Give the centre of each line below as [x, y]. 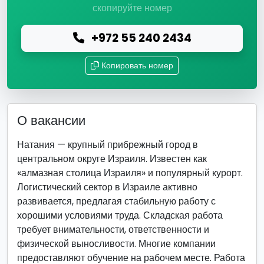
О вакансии [51, 121]
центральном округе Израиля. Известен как [112, 159]
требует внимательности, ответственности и [113, 230]
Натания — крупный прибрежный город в [108, 145]
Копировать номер [137, 65]
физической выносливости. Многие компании [116, 244]
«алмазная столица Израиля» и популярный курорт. [130, 173]
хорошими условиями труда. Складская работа [120, 215]
